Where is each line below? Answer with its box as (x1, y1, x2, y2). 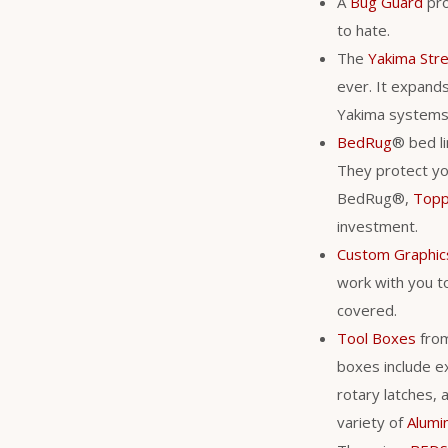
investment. (337, 215, 418, 236)
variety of (337, 411, 407, 432)
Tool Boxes (337, 327, 416, 348)
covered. (337, 299, 397, 320)
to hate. (337, 19, 390, 40)
